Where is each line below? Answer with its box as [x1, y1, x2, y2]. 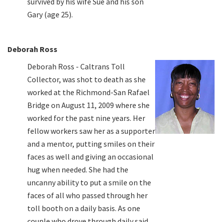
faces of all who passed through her [27, 190, 148, 200]
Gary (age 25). [27, 9, 73, 19]
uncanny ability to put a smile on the [27, 177, 151, 187]
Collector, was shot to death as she [27, 74, 146, 84]
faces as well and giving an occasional [27, 151, 154, 162]
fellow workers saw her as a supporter [27, 125, 155, 136]
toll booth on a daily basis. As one [27, 203, 140, 213]
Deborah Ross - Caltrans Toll [27, 61, 125, 71]
